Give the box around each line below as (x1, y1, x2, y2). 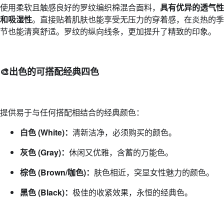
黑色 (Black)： (20, 186, 72, 198)
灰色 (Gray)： (20, 146, 69, 158)
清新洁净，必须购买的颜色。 (72, 126, 176, 138)
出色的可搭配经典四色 (9, 65, 99, 78)
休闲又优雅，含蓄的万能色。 (69, 146, 173, 158)
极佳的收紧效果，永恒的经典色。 (72, 186, 192, 198)
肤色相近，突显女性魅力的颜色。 (94, 166, 214, 178)
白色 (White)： (20, 126, 72, 138)
